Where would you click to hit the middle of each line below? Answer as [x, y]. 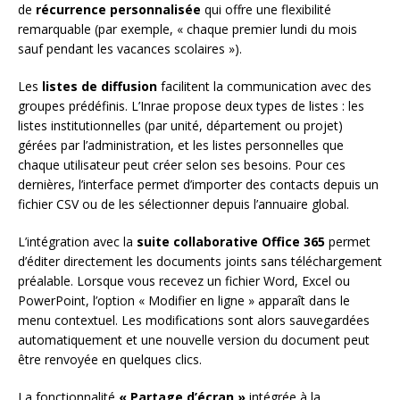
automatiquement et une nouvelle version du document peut [194, 339]
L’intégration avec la [77, 241]
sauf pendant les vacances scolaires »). [130, 48]
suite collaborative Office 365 [231, 241]
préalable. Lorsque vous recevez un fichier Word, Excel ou [184, 280]
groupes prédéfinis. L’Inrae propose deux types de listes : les [191, 105]
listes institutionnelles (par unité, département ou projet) [180, 125]
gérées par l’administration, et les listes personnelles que [181, 145]
